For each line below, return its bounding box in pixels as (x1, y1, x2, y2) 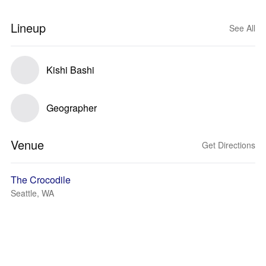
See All (229, 22, 255, 34)
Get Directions (202, 139, 255, 151)
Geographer (46, 101, 97, 115)
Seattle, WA (11, 187, 54, 199)
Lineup (11, 19, 46, 36)
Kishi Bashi (46, 63, 94, 77)
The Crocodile (11, 173, 71, 186)
